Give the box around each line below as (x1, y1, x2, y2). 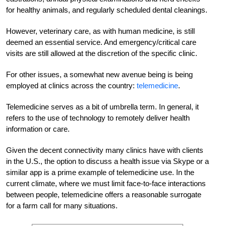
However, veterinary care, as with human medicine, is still (6, 27, 195, 36)
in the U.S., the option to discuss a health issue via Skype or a (6, 157, 209, 166)
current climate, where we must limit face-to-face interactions (6, 179, 206, 188)
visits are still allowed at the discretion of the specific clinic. (6, 49, 197, 58)
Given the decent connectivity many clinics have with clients (6, 146, 203, 155)
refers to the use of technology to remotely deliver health (6, 114, 190, 123)
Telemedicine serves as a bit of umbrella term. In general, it (6, 102, 199, 111)
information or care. (6, 125, 70, 134)
